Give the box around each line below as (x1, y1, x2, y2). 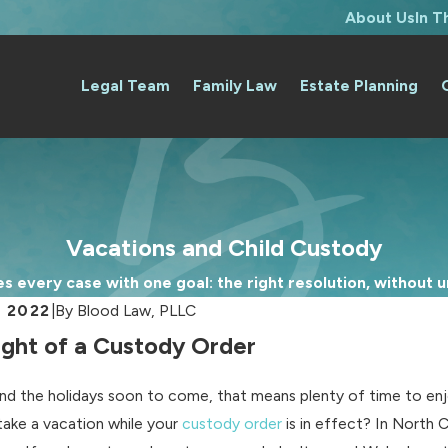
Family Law (193, 76, 278, 96)
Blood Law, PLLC (77, 300, 196, 320)
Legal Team (81, 76, 171, 96)
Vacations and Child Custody (66, 233, 382, 262)
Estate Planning (300, 76, 419, 96)
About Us (345, 7, 415, 27)
